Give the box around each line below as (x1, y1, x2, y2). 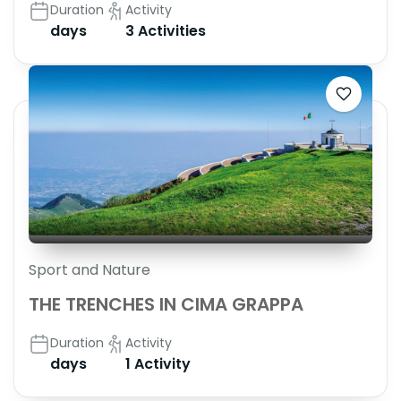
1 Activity (125, 354, 191, 375)
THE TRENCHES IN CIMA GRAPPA (29, 292, 303, 318)
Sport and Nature (29, 260, 150, 281)
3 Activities (125, 21, 206, 42)
